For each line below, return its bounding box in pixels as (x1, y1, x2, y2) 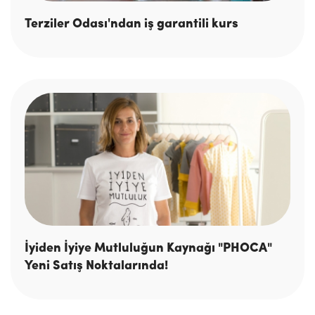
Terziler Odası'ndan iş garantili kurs (25, 17, 238, 31)
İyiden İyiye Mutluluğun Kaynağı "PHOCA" (25, 242, 272, 256)
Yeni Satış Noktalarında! (25, 259, 168, 274)
